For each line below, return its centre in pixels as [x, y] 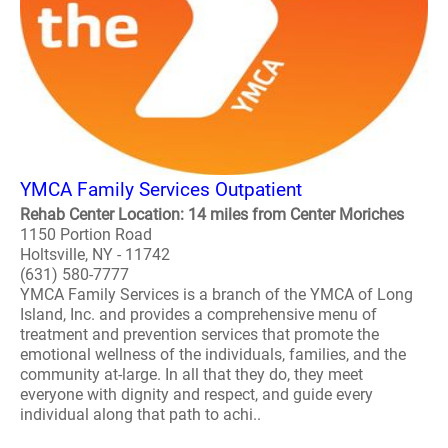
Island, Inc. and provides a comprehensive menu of [198, 314]
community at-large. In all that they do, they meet [191, 374]
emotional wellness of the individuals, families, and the [213, 354]
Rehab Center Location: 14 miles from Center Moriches [212, 214]
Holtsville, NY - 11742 [95, 254]
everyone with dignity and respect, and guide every [196, 394]
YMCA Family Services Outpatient [161, 189]
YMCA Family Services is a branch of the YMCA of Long [216, 294]
